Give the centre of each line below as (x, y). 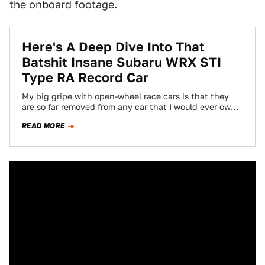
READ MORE (43, 126)
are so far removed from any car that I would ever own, (130, 107)
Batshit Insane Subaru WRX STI (122, 62)
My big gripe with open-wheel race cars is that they (125, 96)
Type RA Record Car (85, 77)
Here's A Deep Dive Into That (113, 47)
